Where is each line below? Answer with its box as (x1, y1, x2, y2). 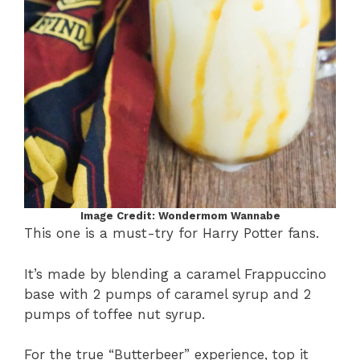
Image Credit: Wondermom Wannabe (80, 210, 280, 223)
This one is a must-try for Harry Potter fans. (24, 225, 319, 242)
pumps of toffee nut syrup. (24, 305, 205, 322)
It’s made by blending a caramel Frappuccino (24, 265, 326, 282)
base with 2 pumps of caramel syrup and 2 (24, 285, 311, 302)
